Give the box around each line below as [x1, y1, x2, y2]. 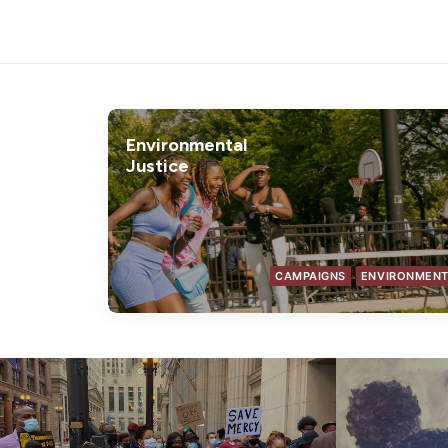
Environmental [126, 134, 247, 156]
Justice [126, 155, 189, 177]
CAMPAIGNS [274, 268, 346, 283]
